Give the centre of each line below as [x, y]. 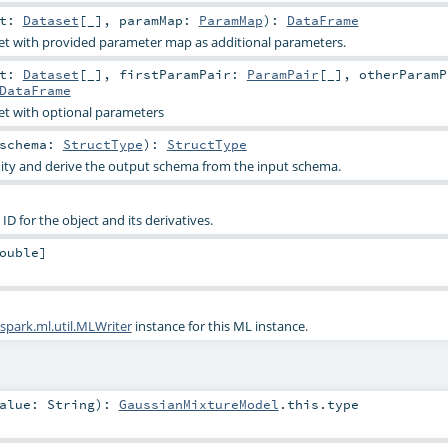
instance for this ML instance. [219, 326]
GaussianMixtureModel [198, 404]
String [70, 404]
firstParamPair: [182, 73]
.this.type [318, 404]
